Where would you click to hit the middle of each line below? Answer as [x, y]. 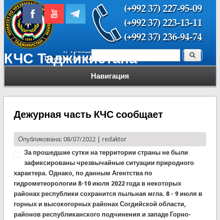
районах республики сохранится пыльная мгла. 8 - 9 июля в [108, 193]
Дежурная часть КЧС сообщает [88, 114]
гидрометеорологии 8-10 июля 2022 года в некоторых [97, 183]
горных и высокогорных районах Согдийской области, [100, 204]
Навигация [110, 76]
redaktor [114, 139]
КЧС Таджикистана [70, 58]
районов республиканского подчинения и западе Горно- [102, 214]
